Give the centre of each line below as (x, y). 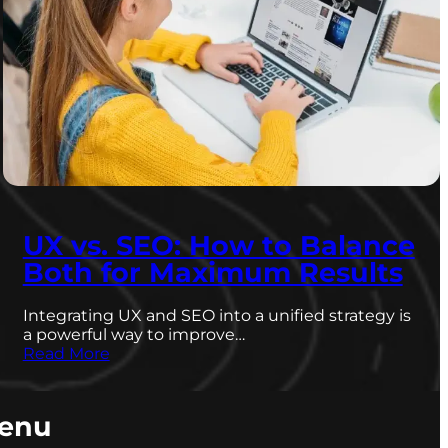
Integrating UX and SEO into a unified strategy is (216, 316)
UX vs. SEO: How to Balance (218, 246)
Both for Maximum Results (212, 273)
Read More (66, 354)
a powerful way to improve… (133, 335)
